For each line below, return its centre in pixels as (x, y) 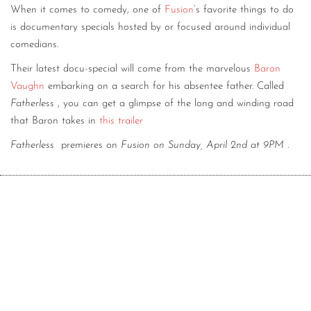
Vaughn (27, 87)
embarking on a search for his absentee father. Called (164, 87)
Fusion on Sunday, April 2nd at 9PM (202, 146)
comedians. (36, 45)
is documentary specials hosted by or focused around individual (150, 28)
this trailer (121, 121)
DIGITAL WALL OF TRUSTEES (155, 79)
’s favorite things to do (244, 10)
